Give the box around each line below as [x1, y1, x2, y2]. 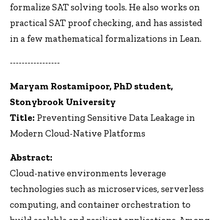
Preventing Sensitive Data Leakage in [35, 112, 195, 124]
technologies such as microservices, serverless [10, 183, 204, 194]
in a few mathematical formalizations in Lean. [10, 32, 201, 44]
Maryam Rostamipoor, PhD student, [10, 81, 173, 92]
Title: [10, 112, 35, 124]
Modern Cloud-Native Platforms [10, 128, 145, 139]
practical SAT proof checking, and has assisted [10, 17, 202, 28]
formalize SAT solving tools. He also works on [10, 1, 200, 13]
